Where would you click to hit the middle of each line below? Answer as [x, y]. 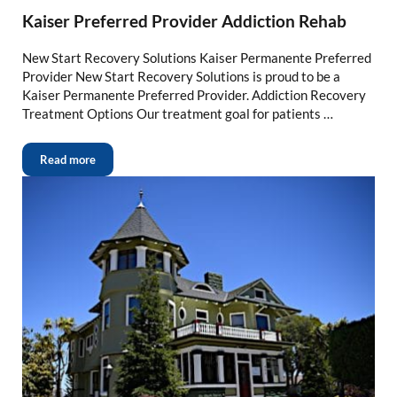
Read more [67, 160]
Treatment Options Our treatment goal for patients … [177, 114]
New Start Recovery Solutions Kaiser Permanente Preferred [196, 58]
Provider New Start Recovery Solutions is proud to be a [181, 77]
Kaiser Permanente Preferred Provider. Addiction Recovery [194, 95]
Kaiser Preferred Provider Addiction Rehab [184, 21]
